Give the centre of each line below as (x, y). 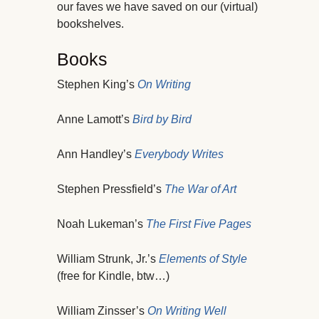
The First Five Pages (199, 224)
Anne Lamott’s (95, 120)
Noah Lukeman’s (101, 224)
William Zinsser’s (102, 311)
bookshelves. (90, 24)
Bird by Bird (162, 120)
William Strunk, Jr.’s (108, 259)
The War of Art (200, 189)
